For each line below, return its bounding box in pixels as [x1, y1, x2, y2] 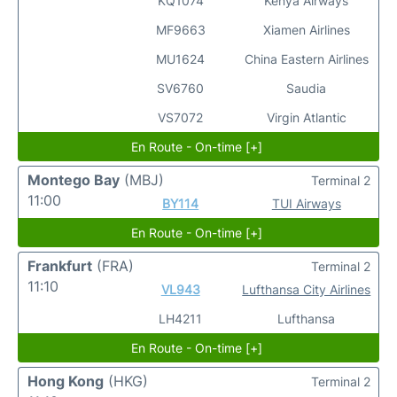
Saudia [286, 81, 327, 96]
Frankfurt [27, 257, 92, 275]
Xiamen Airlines [262, 22, 350, 37]
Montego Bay [27, 171, 120, 189]
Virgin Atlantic [266, 110, 346, 125]
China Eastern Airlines [244, 51, 369, 66]
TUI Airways [271, 196, 341, 211]
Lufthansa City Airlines [242, 282, 371, 297]
